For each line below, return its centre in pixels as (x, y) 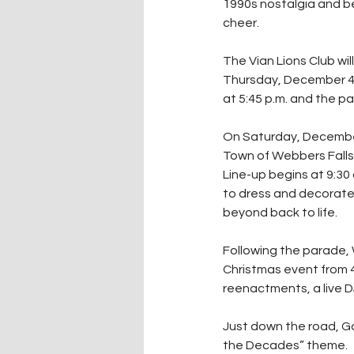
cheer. (241, 23)
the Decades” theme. (285, 346)
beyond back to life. (281, 213)
